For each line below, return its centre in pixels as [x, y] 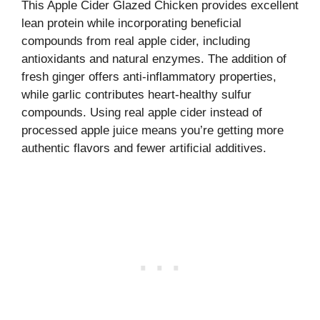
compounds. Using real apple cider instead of [142, 112]
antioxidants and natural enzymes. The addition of [154, 59]
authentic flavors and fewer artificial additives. [144, 148]
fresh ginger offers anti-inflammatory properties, [149, 76]
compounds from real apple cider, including [136, 41]
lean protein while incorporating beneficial [131, 23]
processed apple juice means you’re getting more [152, 130]
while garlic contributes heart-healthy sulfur [136, 94]
